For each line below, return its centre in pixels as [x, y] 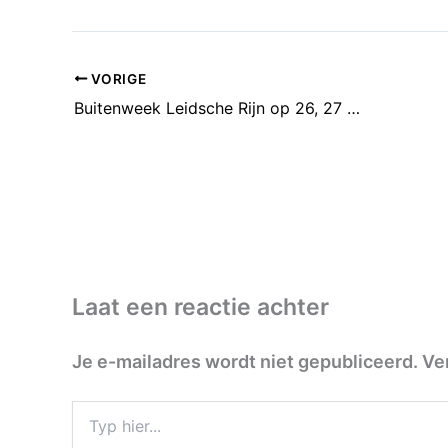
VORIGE [117, 78]
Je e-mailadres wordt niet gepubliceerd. [245, 361]
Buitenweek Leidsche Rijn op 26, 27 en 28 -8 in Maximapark [353, 107]
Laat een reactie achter [200, 306]
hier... [88, 429]
